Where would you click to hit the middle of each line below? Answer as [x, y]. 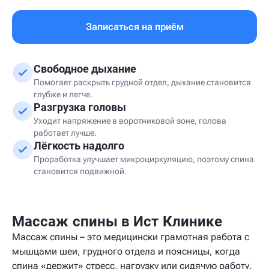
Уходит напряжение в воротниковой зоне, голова [130, 121]
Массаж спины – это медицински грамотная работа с [131, 237]
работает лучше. [65, 133]
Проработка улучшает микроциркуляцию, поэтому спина [144, 159]
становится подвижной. [80, 171]
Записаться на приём [134, 27]
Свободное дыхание [85, 69]
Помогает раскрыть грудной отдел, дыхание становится [142, 82]
